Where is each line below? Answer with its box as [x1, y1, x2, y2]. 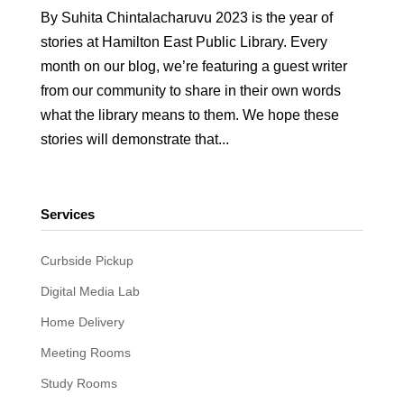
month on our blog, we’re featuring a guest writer [40, 59, 347, 74]
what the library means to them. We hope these [40, 107, 339, 123]
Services [40, 207, 95, 222]
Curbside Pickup [40, 253, 133, 268]
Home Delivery [40, 315, 124, 329]
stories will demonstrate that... [40, 132, 229, 147]
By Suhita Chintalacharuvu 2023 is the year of [40, 10, 333, 25]
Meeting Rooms [40, 345, 131, 360]
